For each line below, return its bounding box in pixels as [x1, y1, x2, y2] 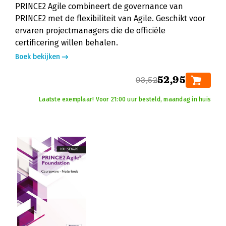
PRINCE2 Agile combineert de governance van [15, 2, 183, 11]
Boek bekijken [15, 52, 60, 61]
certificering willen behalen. [15, 38, 118, 47]
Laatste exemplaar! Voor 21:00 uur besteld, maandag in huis [39, 96, 211, 103]
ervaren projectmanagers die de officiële [15, 26, 165, 35]
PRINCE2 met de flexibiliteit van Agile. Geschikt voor [15, 14, 205, 23]
